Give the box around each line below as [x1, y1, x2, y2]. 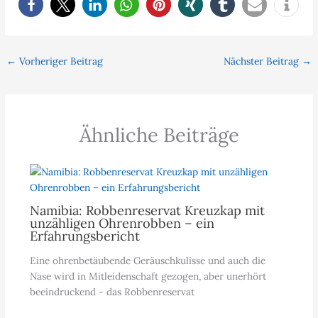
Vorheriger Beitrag [16, 55, 104, 68]
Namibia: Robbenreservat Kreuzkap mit [29, 202, 265, 219]
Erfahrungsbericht [29, 228, 140, 245]
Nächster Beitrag [223, 55, 302, 68]
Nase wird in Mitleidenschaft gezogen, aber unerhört [29, 270, 266, 283]
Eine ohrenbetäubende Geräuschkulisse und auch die [29, 254, 265, 268]
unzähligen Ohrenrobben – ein [29, 215, 214, 232]
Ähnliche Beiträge [79, 121, 239, 147]
